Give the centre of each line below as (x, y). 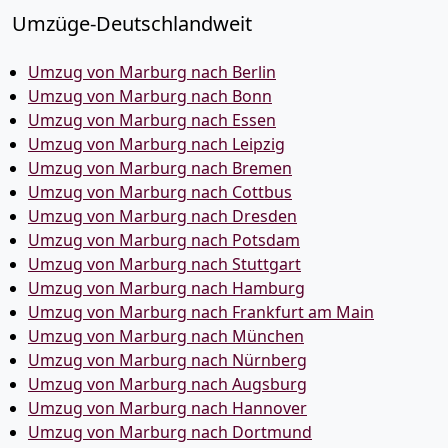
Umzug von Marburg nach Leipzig (156, 144)
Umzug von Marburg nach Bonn (150, 96)
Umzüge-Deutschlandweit (132, 23)
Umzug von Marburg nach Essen (152, 120)
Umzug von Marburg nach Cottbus (160, 192)
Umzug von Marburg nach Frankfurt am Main (201, 312)
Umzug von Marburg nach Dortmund (170, 432)
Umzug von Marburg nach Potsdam (164, 240)
